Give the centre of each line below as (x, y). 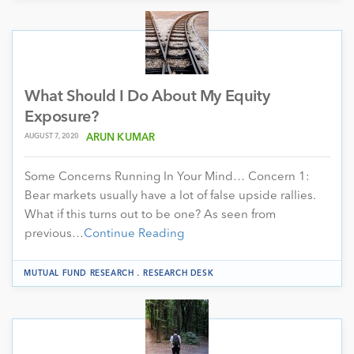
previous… (54, 234)
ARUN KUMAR (121, 137)
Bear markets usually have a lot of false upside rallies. (170, 196)
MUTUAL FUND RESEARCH (79, 273)
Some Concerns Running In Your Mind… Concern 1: (167, 177)
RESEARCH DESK (179, 273)
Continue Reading (134, 234)
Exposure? (62, 117)
